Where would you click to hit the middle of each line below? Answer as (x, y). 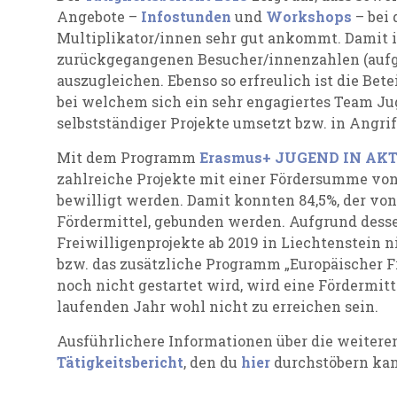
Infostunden (186, 16)
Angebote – (99, 16)
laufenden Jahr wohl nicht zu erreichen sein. (218, 306)
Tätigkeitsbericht (120, 362)
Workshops (309, 16)
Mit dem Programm (128, 157)
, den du (212, 362)
